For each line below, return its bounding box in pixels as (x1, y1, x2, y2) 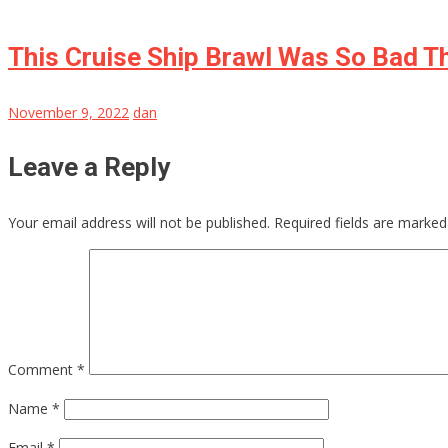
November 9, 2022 (8, 103, 129, 123)
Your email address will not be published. (8, 213, 270, 233)
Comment (8, 360, 77, 380)
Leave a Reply (8, 152, 170, 183)
